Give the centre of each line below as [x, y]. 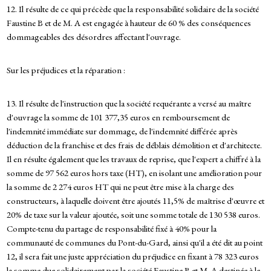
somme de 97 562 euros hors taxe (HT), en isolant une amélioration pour [134, 173]
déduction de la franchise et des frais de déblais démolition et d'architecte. [134, 145]
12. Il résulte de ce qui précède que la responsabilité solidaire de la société [132, 9]
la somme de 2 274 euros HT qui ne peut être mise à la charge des [120, 187]
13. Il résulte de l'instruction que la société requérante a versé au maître [129, 103]
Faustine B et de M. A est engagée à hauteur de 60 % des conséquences [129, 23]
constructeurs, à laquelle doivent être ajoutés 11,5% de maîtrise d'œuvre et [135, 201]
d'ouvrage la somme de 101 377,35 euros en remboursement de [118, 117]
